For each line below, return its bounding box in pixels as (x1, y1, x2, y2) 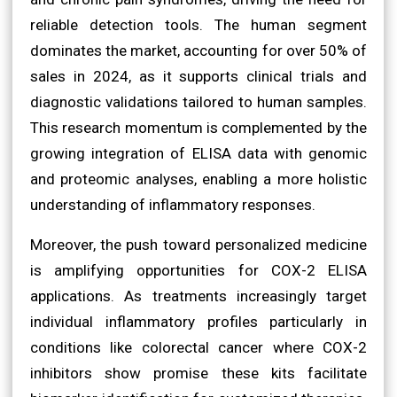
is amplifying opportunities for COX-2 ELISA (30, 261, 367, 279)
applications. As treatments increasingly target (30, 286, 367, 305)
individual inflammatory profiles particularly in (30, 312, 367, 331)
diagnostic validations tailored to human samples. (30, 92, 367, 111)
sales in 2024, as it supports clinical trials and (30, 66, 367, 85)
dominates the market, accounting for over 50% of (30, 41, 367, 59)
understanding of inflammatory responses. (30, 195, 315, 214)
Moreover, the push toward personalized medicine (30, 235, 367, 253)
